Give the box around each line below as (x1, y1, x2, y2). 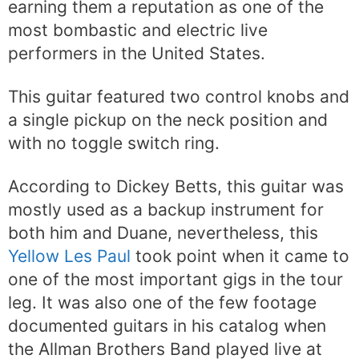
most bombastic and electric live (8, 19, 268, 40)
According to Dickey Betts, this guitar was (8, 176, 344, 197)
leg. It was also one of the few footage (8, 292, 317, 313)
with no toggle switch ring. (8, 132, 220, 153)
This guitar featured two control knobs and (8, 86, 349, 107)
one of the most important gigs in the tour (8, 269, 343, 290)
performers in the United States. (8, 42, 265, 63)
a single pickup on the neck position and (8, 109, 328, 130)
